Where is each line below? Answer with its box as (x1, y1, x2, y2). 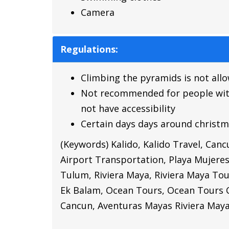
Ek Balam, (60, 184, 106, 196)
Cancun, (60, 199, 98, 212)
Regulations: (60, 42, 118, 55)
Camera (81, 6, 114, 18)
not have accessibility (81, 102, 175, 114)
